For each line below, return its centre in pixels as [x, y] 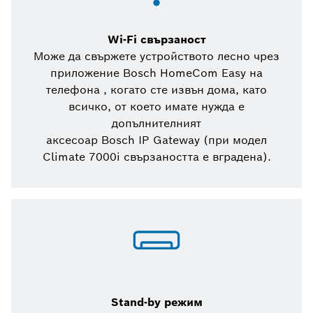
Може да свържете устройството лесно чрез [156, 57]
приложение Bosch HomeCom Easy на [156, 73]
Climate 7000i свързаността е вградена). [156, 157]
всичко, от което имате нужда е [156, 107]
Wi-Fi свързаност [156, 40]
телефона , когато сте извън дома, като [156, 90]
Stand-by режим [156, 303]
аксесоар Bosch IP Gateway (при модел [156, 140]
